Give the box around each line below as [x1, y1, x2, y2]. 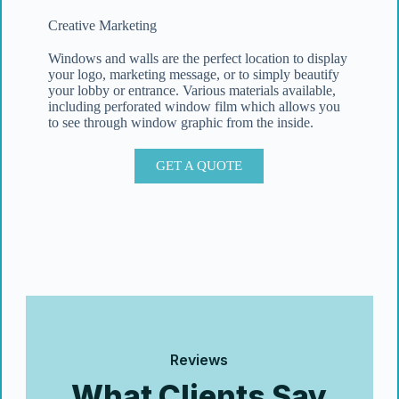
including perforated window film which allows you [47, 99, 340, 114]
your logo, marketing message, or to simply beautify [47, 67, 339, 82]
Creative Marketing [47, 18, 157, 33]
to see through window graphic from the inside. [47, 115, 313, 130]
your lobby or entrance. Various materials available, [47, 83, 336, 98]
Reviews [170, 351, 229, 369]
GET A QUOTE [156, 159, 243, 173]
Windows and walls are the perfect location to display [47, 51, 347, 66]
